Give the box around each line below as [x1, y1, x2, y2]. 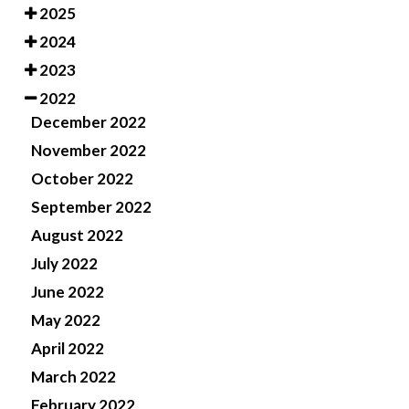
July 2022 [31, 253, 98, 273]
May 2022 [31, 309, 100, 330]
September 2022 [31, 196, 152, 216]
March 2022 [31, 366, 116, 386]
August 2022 [31, 225, 123, 245]
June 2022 [31, 281, 104, 301]
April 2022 [31, 338, 104, 358]
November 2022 [31, 140, 146, 160]
